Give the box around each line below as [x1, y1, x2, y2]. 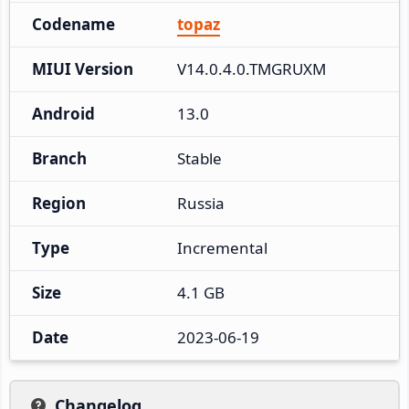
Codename [32, 13, 115, 35]
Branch [32, 147, 87, 169]
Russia [177, 192, 225, 214]
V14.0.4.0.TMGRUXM [177, 58, 326, 79]
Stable [177, 147, 222, 169]
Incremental [177, 236, 267, 258]
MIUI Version [32, 58, 133, 79]
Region [32, 192, 86, 214]
